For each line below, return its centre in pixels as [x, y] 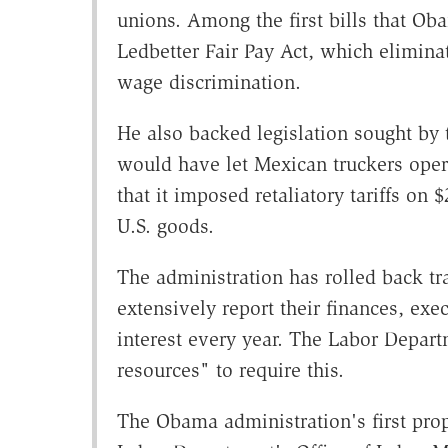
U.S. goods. [165, 226]
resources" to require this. [230, 370]
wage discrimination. [208, 82]
